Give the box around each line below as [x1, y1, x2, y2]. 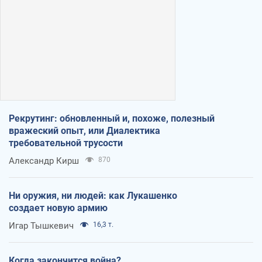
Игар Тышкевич [9, 220, 74, 232]
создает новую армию [9, 202, 108, 214]
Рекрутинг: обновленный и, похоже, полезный [9, 113, 215, 125]
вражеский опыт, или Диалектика [9, 125, 160, 137]
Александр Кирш [9, 156, 79, 167]
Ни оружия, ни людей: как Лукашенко [9, 190, 177, 202]
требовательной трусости [9, 137, 123, 149]
